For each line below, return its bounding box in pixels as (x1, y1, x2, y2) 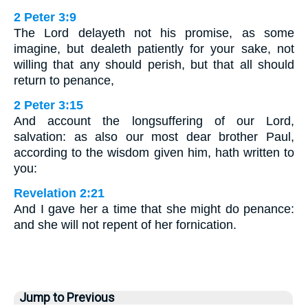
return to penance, (14, 74, 114, 88)
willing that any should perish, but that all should (14, 58, 294, 72)
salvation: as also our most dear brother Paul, (14, 130, 294, 144)
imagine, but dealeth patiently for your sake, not (14, 42, 294, 56)
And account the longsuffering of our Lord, (14, 114, 294, 129)
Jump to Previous (19, 291, 115, 305)
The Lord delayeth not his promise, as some (14, 26, 294, 41)
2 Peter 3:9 (14, 10, 76, 25)
